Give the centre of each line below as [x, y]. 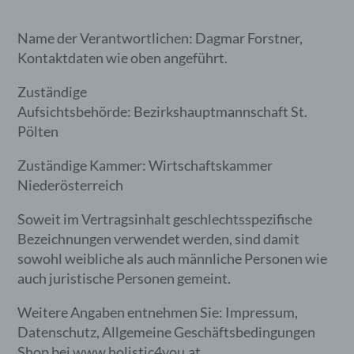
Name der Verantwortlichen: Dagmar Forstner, [160, 38]
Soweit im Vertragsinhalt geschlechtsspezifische [165, 219]
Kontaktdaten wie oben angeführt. [123, 58]
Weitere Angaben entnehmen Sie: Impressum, [158, 312]
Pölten [38, 131]
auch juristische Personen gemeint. [124, 278]
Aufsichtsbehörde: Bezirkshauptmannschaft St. [163, 111]
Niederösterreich [71, 185]
